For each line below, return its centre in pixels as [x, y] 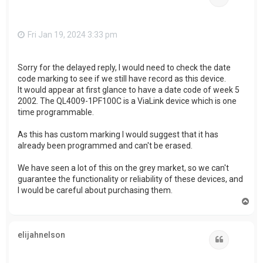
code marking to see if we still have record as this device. [122, 78]
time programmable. [56, 112]
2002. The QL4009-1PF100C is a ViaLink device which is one [127, 101]
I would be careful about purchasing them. [95, 190]
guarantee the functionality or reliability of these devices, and [130, 179]
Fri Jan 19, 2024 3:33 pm [73, 35]
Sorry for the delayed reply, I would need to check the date [124, 67]
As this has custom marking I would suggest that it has [118, 134]
